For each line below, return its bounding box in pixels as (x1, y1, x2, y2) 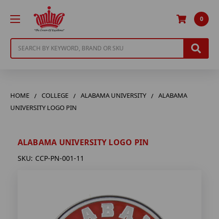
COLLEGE (42, 90, 68, 100)
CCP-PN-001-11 (35, 153, 84, 163)
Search (10, 38, 33, 48)
